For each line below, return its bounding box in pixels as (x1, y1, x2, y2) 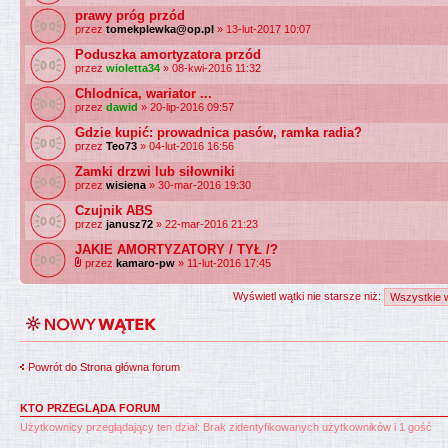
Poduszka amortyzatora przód (75, 47, 261, 62)
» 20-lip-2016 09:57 (138, 101, 234, 113)
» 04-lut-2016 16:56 (137, 140, 234, 152)
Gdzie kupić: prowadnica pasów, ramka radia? (75, 125, 362, 140)
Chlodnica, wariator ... (75, 86, 212, 101)
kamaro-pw (116, 257, 175, 269)
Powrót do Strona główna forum (28, 360, 180, 373)
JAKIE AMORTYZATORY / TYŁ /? (75, 242, 278, 257)
